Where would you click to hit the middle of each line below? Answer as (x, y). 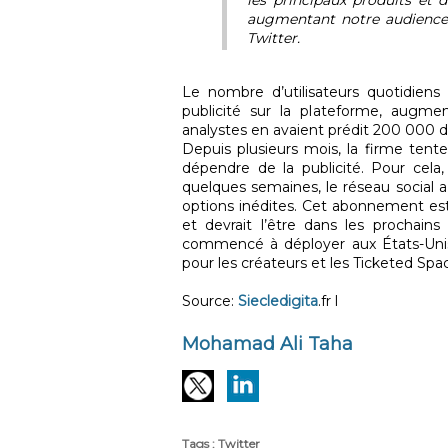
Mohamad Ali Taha (267, 343)
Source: (210, 300)
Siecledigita (278, 300)
